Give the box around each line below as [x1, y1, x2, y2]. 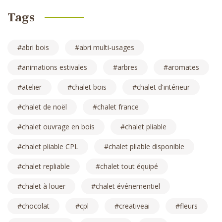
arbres [117, 62, 138, 72]
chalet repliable [22, 161, 70, 171]
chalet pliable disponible [109, 141, 184, 151]
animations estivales [22, 62, 87, 72]
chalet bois [72, 82, 107, 92]
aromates [168, 62, 199, 72]
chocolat [22, 201, 50, 211]
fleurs [180, 201, 198, 211]
